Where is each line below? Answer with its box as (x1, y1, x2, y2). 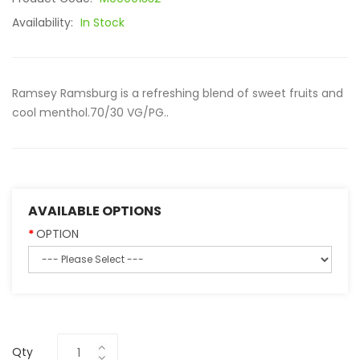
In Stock (80, 14, 125, 31)
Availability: (12, 14, 76, 31)
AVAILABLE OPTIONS (28, 202, 162, 220)
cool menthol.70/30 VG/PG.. (12, 104, 169, 121)
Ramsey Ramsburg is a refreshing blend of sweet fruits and (12, 85, 343, 101)
